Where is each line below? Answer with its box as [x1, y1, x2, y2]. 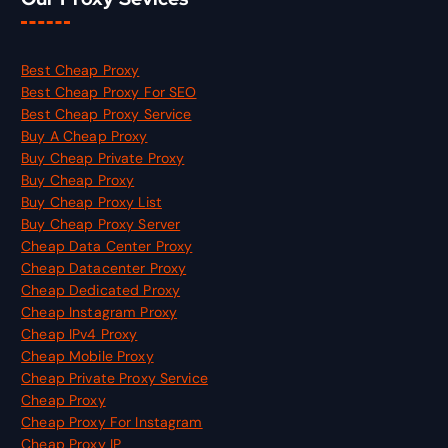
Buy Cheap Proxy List [21, 193, 162, 212]
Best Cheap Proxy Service [21, 105, 192, 124]
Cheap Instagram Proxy [21, 303, 178, 322]
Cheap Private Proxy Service [21, 369, 208, 388]
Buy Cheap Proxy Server [21, 215, 181, 234]
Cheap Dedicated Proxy [21, 281, 181, 300]
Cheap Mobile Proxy [21, 347, 154, 366]
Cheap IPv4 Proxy [21, 325, 138, 344]
